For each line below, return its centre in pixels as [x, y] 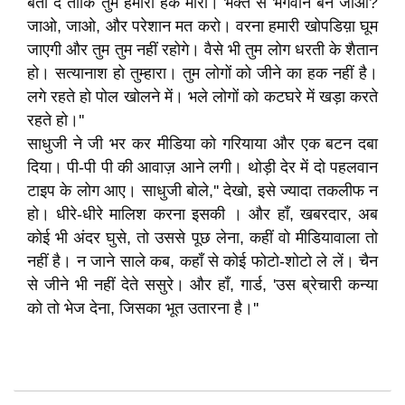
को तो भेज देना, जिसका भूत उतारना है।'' [143, 308]
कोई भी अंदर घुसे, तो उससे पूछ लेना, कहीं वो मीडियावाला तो [202, 238]
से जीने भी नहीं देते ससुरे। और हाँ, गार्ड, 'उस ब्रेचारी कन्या [202, 285]
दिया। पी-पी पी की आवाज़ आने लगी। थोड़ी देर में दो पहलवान [202, 167]
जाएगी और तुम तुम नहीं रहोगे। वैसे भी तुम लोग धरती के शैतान [202, 50]
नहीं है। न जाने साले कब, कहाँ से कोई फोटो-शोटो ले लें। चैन [202, 261]
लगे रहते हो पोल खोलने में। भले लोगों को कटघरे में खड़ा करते [202, 97]
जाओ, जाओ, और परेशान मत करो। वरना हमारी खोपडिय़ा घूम [202, 26]
